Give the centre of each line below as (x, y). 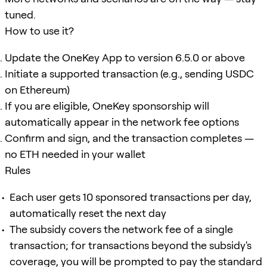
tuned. (20, 14)
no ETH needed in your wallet (75, 154)
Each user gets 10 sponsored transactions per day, (131, 197)
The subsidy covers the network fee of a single (121, 229)
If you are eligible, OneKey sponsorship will (107, 105)
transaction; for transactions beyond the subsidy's (131, 245)
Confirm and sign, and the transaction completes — (129, 138)
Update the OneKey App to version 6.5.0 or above (125, 57)
